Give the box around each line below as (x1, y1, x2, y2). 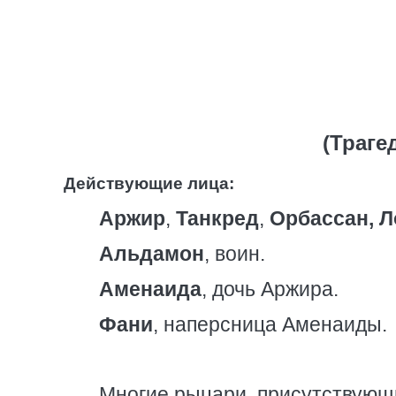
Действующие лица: (64, 174, 234, 193)
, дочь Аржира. (202, 278, 339, 301)
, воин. (204, 242, 265, 265)
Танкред (176, 207, 259, 230)
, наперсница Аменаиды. (153, 313, 387, 336)
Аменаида (99, 278, 202, 301)
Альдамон (99, 242, 204, 265)
